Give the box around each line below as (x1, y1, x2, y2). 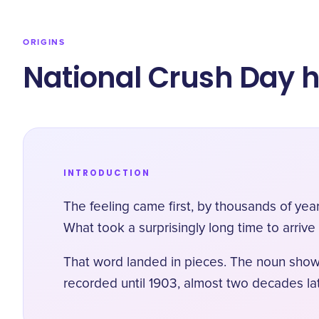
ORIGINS (23, 37, 66, 48)
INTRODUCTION (63, 167, 150, 179)
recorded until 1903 (63, 277, 177, 291)
